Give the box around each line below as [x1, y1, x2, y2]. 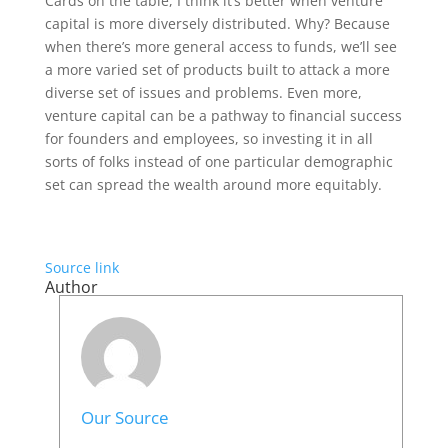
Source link [44, 258, 119, 277]
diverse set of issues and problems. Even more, [44, 83, 362, 102]
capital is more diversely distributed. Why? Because [44, 14, 390, 33]
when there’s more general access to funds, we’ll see [44, 37, 397, 56]
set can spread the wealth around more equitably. [44, 175, 382, 194]
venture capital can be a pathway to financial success [44, 106, 402, 125]
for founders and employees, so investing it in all [44, 129, 373, 148]
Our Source [80, 406, 169, 429]
